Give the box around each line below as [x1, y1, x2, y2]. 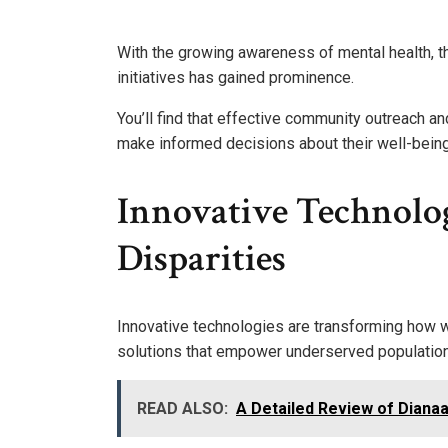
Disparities [117, 234, 286, 283]
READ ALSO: [137, 398, 228, 418]
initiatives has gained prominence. [117, 68, 354, 88]
